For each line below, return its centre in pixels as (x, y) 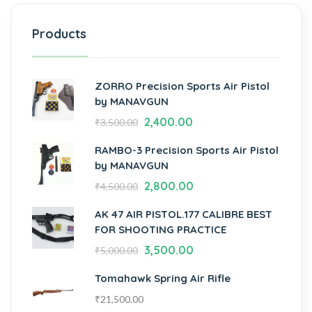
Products (59, 33)
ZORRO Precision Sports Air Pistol (182, 86)
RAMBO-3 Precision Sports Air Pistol (187, 150)
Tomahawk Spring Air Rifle (163, 278)
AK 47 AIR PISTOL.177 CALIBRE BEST (184, 214)
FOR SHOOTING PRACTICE (161, 229)
